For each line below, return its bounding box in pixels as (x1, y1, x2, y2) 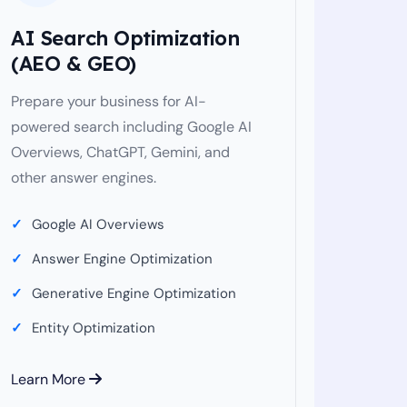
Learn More (11, 370, 89, 389)
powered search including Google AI (11, 117, 252, 136)
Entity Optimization (32, 319, 155, 337)
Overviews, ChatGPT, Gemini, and (11, 143, 230, 162)
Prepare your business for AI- (11, 92, 206, 111)
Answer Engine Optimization (32, 250, 213, 268)
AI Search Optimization (11, 25, 239, 51)
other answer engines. (11, 168, 156, 187)
